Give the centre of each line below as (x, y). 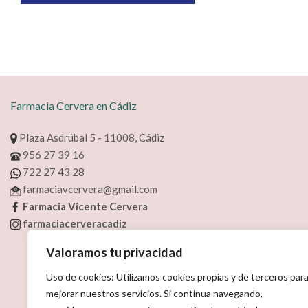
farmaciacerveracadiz (74, 223)
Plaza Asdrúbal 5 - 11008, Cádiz (91, 137)
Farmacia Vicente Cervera (84, 206)
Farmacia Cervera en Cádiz (74, 106)
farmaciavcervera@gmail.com (89, 189)
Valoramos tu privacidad (114, 252)
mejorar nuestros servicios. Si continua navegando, (154, 293)
